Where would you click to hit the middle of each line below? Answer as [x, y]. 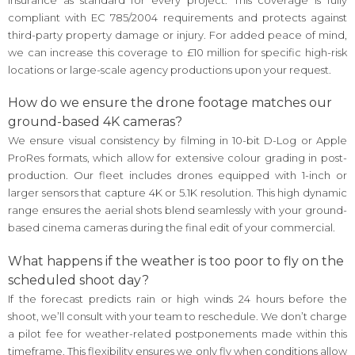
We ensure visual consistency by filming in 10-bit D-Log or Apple [177, 141]
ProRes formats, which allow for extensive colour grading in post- [177, 158]
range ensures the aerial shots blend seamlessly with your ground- [177, 210]
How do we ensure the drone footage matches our [170, 103]
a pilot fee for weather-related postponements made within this [177, 333]
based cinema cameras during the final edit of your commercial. [172, 228]
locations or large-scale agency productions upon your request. [170, 69]
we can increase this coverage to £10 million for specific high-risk [177, 52]
